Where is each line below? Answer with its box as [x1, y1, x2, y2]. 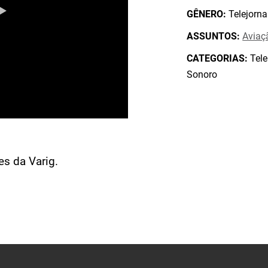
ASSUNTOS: [187, 31, 240, 42]
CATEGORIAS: [187, 53, 248, 64]
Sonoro [187, 69, 218, 80]
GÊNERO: [187, 8, 227, 20]
